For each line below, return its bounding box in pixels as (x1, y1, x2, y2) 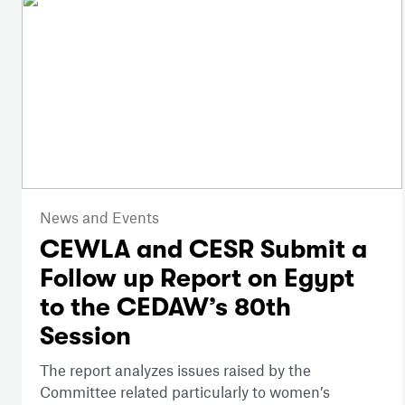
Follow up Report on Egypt (40, 263, 354, 293)
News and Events (40, 207, 159, 226)
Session (40, 321, 131, 351)
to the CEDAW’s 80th (40, 292, 291, 322)
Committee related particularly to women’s (40, 381, 330, 400)
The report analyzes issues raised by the (40, 360, 311, 379)
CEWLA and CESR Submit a (40, 234, 367, 264)
